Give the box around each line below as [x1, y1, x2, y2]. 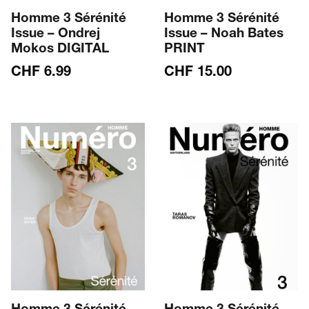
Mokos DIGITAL [11, 43, 110, 57]
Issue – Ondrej [11, 28, 101, 41]
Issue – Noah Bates [163, 28, 283, 41]
